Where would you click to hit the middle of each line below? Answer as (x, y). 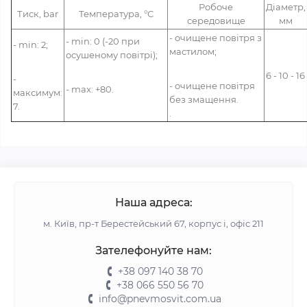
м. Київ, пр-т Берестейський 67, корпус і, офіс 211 (153, 223)
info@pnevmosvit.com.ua (160, 299)
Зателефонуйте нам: (153, 250)
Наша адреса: (153, 202)
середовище (216, 21)
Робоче (216, 7)
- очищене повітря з (216, 38)
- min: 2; (30, 45)
